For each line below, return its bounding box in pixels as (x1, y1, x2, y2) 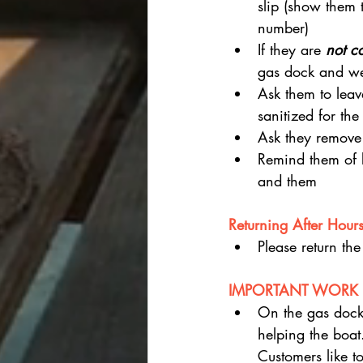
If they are (258, 40, 326, 59)
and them (258, 171, 317, 190)
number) (258, 18, 309, 37)
